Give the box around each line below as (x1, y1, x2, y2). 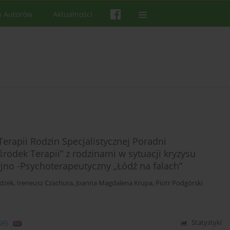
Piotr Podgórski (156, 179, 203, 188)
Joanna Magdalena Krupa (76, 179, 152, 188)
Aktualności (53, 9, 92, 19)
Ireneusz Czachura (17, 179, 73, 188)
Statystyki (191, 218, 222, 227)
